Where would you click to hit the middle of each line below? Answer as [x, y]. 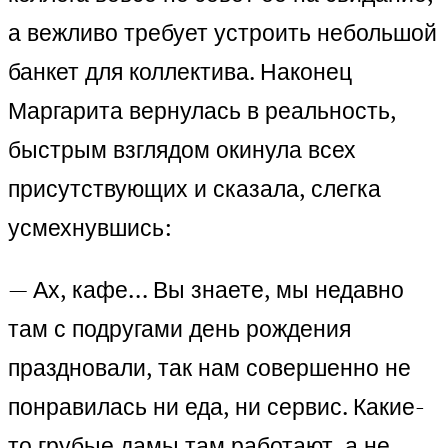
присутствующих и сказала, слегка [194, 189]
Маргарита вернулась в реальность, [202, 111]
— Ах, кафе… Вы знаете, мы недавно [206, 290]
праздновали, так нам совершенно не [209, 368]
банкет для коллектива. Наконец [180, 72]
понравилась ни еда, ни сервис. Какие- [216, 407]
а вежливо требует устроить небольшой [222, 33]
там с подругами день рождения [179, 329]
